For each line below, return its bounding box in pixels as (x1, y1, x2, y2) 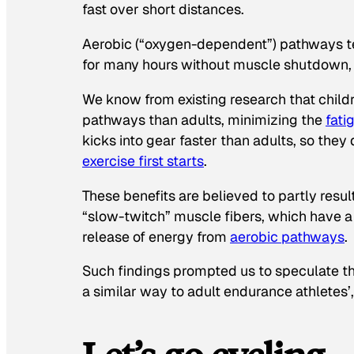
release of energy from (82, 227, 230, 246)
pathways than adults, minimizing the (82, 110, 326, 129)
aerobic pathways (230, 227, 345, 246)
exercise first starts (82, 151, 204, 170)
